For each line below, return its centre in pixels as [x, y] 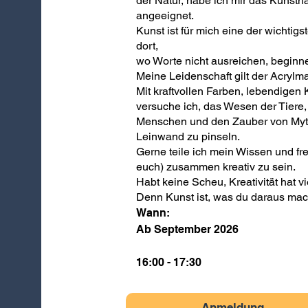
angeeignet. [165, 15]
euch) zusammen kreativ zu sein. [216, 167]
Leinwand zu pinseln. [188, 136]
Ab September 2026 [187, 229]
